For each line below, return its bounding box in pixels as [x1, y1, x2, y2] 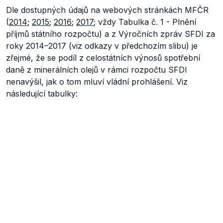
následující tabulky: [6, 89, 78, 99]
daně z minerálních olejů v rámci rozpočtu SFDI [6, 65, 187, 75]
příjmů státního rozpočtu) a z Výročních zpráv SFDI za [6, 29, 215, 39]
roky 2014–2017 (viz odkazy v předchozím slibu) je [6, 41, 198, 51]
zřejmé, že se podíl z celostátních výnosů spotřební [6, 53, 200, 63]
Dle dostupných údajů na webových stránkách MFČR [6, 5, 209, 15]
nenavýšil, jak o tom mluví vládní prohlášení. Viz [6, 77, 188, 87]
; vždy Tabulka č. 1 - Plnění [94, 17, 196, 27]
